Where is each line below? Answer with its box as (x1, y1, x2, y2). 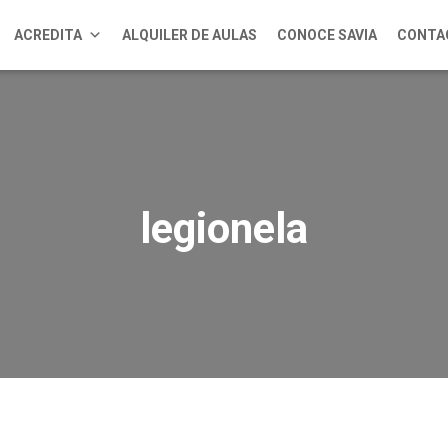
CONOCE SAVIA (277, 27, 378, 43)
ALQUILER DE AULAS (122, 27, 258, 43)
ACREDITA (14, 27, 83, 43)
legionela (140, 204, 308, 253)
